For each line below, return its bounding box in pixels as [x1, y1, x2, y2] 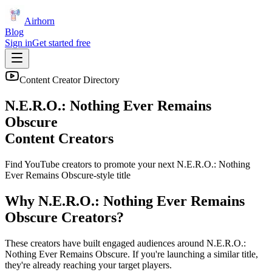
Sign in [5, 38, 32, 48]
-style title [93, 169, 131, 180]
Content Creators [5, 130, 114, 146]
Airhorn [24, 16, 55, 26]
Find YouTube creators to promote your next [5, 158, 177, 169]
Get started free [32, 38, 90, 48]
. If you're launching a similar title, [127, 248, 258, 259]
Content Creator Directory [19, 75, 120, 85]
